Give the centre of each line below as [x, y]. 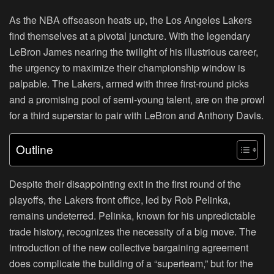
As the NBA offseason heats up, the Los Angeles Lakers [131, 20]
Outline [35, 149]
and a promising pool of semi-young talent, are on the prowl [137, 99]
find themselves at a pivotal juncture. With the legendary [130, 35]
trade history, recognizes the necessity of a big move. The [133, 231]
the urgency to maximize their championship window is [127, 67]
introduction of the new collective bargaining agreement [129, 247]
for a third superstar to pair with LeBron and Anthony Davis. [136, 115]
